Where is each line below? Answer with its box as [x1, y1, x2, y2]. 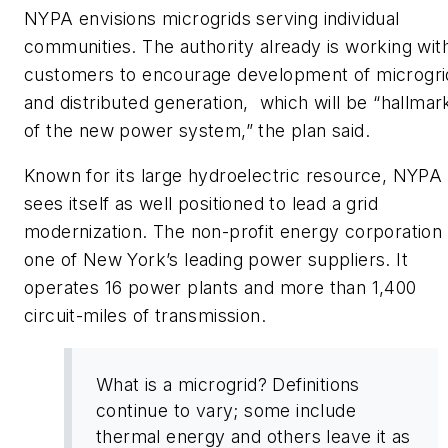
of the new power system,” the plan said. [24, 119, 370, 141]
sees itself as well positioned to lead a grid [24, 193, 378, 215]
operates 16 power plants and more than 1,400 [24, 277, 417, 299]
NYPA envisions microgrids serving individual [24, 7, 400, 29]
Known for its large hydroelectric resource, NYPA [24, 165, 443, 187]
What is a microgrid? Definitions [96, 373, 360, 395]
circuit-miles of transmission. [24, 305, 266, 327]
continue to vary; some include [96, 399, 356, 421]
